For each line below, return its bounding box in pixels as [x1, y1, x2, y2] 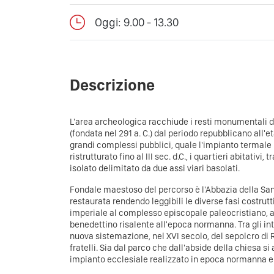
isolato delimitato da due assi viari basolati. [70, 163, 242, 174]
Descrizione [70, 75, 155, 94]
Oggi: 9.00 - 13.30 [95, 15, 179, 29]
